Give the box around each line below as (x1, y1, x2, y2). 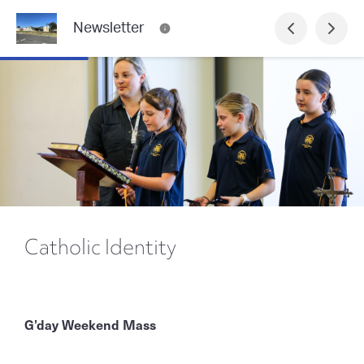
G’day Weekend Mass (24, 314, 156, 335)
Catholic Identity (24, 233, 180, 262)
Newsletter (73, 20, 145, 36)
